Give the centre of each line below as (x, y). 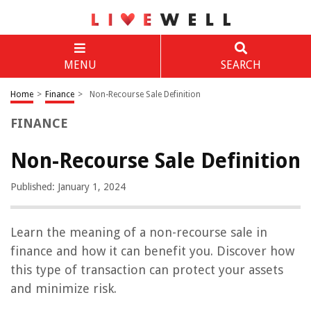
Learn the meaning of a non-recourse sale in (139, 232)
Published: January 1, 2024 (68, 187)
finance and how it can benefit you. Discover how (152, 251)
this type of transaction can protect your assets (147, 270)
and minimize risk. (64, 288)
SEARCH (241, 65)
